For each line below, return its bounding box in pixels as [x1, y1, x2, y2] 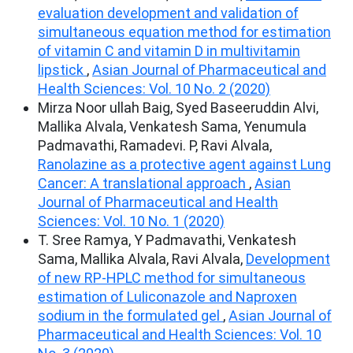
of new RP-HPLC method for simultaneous [38, 269, 306, 286]
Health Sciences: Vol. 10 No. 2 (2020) [38, 80, 270, 97]
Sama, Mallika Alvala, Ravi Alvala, [38, 250, 246, 267]
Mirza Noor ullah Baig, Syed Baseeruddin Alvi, [38, 98, 318, 116]
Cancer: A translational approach [38, 174, 249, 191]
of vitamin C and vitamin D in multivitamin [38, 42, 300, 59]
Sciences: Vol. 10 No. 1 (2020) [38, 212, 225, 229]
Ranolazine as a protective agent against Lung [38, 155, 331, 173]
